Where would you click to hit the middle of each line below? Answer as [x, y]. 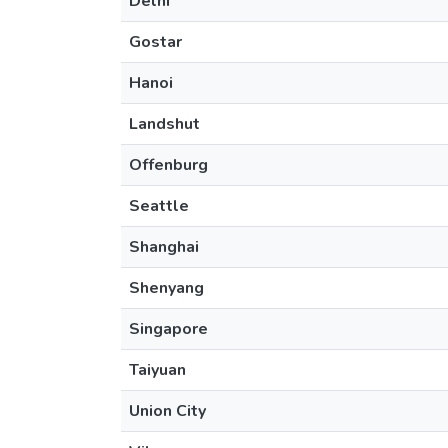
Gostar [155, 42]
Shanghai [164, 247]
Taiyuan [157, 370]
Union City [167, 411]
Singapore [168, 329]
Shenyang [166, 288]
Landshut [164, 124]
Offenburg [168, 165]
